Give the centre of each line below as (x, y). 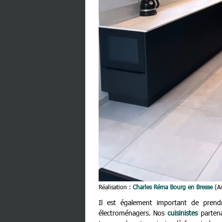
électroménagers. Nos (133, 213)
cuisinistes (183, 213)
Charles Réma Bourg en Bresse (172, 187)
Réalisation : (115, 187)
